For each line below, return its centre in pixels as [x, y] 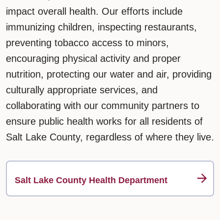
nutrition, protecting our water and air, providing [109, 74]
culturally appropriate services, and [82, 90]
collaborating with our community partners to [103, 106]
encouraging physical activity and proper [93, 59]
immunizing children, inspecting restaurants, [101, 27]
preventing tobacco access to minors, [87, 43]
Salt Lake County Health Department [91, 180]
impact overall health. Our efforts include [94, 12]
